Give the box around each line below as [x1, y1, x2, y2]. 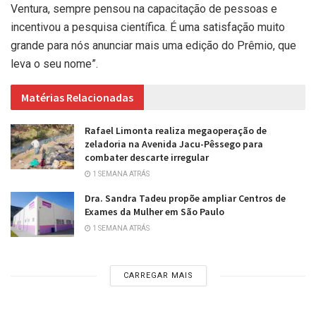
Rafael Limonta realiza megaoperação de [85, 123, 267, 137]
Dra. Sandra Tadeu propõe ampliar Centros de [85, 191, 286, 205]
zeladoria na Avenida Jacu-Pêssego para [85, 137, 263, 150]
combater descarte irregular [85, 150, 209, 164]
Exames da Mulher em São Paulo [85, 205, 224, 218]
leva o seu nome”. [11, 56, 98, 71]
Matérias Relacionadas [21, 90, 133, 104]
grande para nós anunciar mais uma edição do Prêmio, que [11, 38, 296, 52]
